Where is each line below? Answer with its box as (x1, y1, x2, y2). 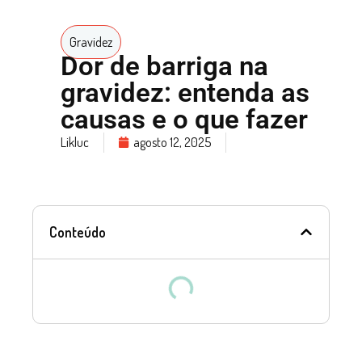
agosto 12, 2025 (133, 133, 211, 150)
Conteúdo (49, 222, 106, 241)
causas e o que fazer (61, 103, 308, 135)
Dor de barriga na (61, 49, 268, 82)
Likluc (61, 133, 89, 150)
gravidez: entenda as (61, 76, 309, 108)
